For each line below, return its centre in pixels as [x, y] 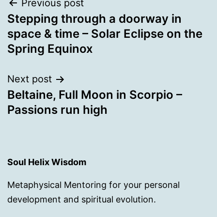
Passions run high [57, 110]
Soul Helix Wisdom [47, 162]
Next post [30, 79]
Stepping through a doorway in [94, 19]
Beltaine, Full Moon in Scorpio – [95, 95]
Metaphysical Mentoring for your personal [93, 185]
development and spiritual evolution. [82, 199]
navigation [49, 28]
